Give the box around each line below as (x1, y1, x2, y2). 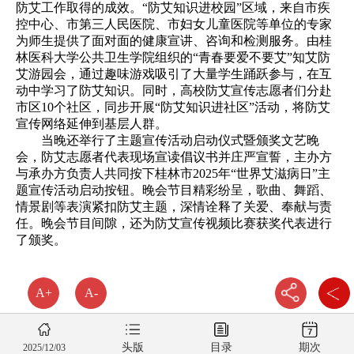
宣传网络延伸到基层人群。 (16, 116, 168, 130)
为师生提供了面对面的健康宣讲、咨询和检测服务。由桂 (16, 33, 332, 47)
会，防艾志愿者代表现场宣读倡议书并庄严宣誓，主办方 (16, 149, 332, 164)
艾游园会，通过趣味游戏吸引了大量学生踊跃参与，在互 (16, 66, 332, 81)
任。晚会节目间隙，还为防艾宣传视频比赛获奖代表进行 (16, 216, 332, 230)
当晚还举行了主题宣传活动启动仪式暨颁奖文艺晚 (16, 133, 319, 147)
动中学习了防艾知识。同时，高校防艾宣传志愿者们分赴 (16, 83, 332, 97)
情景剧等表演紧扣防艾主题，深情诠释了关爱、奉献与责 (16, 199, 332, 213)
